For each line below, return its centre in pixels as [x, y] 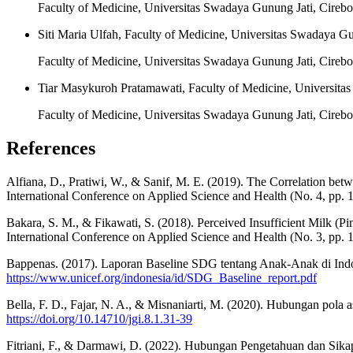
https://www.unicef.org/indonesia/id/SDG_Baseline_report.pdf [162, 277]
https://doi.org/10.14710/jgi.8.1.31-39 [99, 318]
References [51, 148]
